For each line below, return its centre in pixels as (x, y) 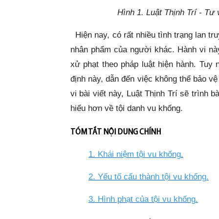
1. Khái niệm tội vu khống (135, 154)
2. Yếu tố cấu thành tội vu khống (147, 177)
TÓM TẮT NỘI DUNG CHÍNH (116, 132)
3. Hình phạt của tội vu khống (142, 199)
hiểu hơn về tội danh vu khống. (127, 108)
